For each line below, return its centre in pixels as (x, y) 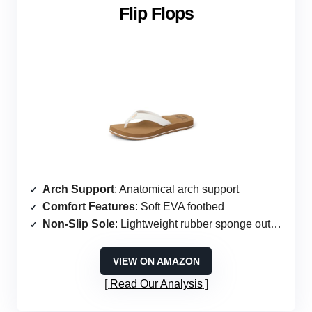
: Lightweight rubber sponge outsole (193, 224)
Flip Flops (156, 14)
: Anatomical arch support (177, 189)
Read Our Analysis (156, 284)
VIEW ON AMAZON (156, 262)
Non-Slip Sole (79, 224)
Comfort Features (89, 207)
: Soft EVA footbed (180, 207)
